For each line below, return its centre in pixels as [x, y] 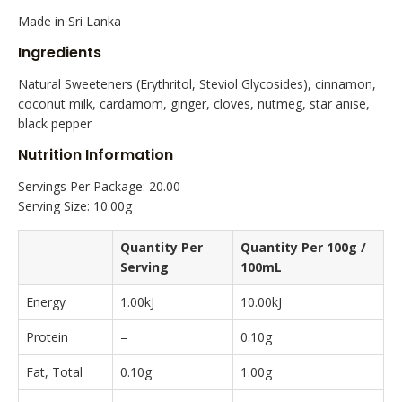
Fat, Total [54, 371]
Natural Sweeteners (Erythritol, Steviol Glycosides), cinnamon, [197, 83]
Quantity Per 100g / [303, 247]
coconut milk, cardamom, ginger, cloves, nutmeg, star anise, [194, 103]
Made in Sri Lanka [70, 21]
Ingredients [60, 52]
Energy [46, 301]
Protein [47, 336]
